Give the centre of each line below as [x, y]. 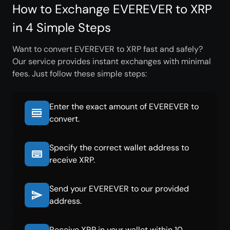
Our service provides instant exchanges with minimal [112, 61]
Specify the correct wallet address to [119, 148]
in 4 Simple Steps [62, 27]
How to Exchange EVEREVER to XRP [112, 9]
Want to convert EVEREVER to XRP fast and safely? [108, 49]
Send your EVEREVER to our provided [119, 189]
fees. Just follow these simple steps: [80, 74]
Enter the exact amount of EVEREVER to [124, 107]
